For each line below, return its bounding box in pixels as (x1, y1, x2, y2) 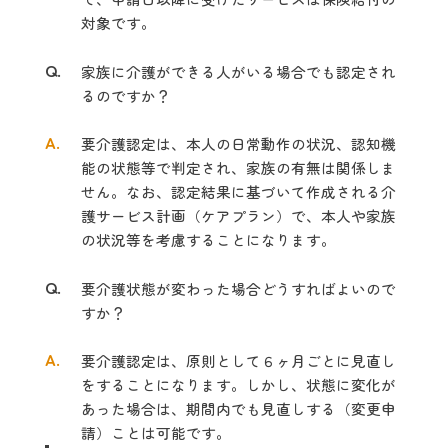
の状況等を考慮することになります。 (80, 229, 336, 250)
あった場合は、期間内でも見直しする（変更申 (80, 398, 396, 419)
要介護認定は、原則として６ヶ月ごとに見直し (80, 350, 396, 371)
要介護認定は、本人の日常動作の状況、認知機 (80, 133, 396, 154)
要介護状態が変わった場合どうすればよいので (80, 278, 396, 299)
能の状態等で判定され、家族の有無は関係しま (80, 157, 396, 178)
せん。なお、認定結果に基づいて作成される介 (80, 181, 396, 202)
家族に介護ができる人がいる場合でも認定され (80, 61, 396, 82)
